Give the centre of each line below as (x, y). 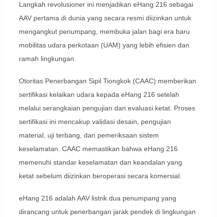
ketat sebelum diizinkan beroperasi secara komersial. (100, 176)
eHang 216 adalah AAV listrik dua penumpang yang (97, 198)
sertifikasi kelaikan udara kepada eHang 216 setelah (99, 95)
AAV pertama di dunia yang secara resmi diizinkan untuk (105, 18)
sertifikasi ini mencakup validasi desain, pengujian (95, 122)
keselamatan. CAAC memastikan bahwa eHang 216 (98, 149)
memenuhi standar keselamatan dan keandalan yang (100, 163)
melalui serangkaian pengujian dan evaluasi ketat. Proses (107, 108)
